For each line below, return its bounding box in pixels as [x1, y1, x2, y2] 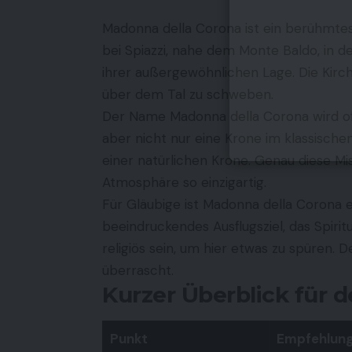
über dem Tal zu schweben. [102, 85, 273, 103]
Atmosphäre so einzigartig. [102, 173, 266, 191]
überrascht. [102, 261, 174, 279]
